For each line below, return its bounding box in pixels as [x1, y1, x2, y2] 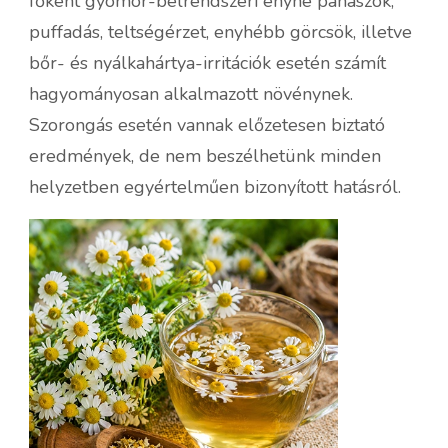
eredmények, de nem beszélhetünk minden [29, 143, 381, 168]
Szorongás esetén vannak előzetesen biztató [29, 112, 385, 137]
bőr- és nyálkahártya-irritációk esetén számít [29, 50, 386, 75]
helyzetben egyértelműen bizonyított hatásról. [29, 174, 401, 199]
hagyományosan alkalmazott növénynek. [29, 81, 353, 106]
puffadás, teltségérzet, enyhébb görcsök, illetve [29, 19, 412, 44]
